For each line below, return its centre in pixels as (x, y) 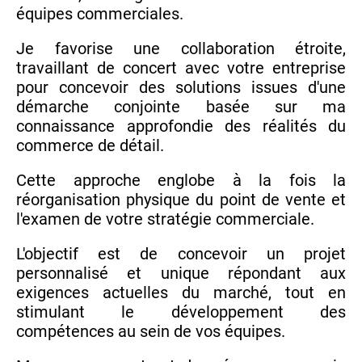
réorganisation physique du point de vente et (181, 200)
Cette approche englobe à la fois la (181, 181)
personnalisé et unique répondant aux (181, 274)
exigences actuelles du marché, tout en (181, 293)
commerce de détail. (90, 146)
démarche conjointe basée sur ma (181, 107)
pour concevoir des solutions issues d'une (181, 88)
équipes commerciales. (100, 14)
